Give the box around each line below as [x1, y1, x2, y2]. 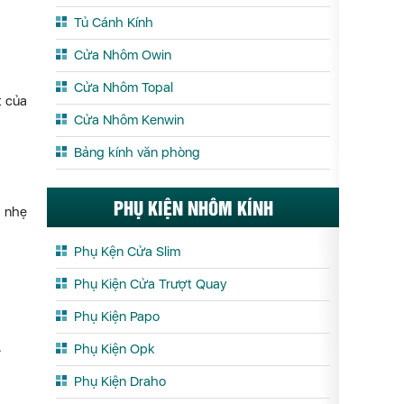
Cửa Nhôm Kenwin [74, 112, 184, 128]
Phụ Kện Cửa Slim [74, 243, 180, 260]
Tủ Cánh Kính [74, 14, 153, 31]
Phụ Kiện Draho [74, 373, 166, 390]
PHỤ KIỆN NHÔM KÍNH [113, 194, 273, 220]
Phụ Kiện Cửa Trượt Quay [74, 276, 227, 292]
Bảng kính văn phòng [74, 144, 200, 161]
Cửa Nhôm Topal [74, 79, 173, 96]
